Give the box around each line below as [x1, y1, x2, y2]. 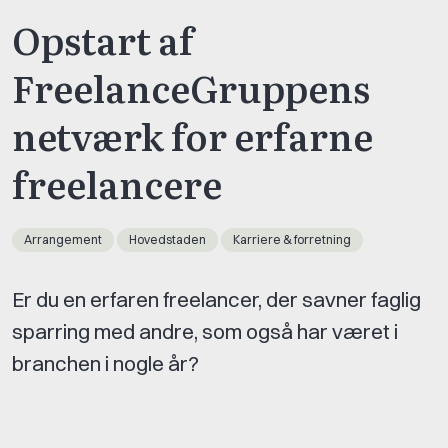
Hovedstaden [129, 232, 206, 248]
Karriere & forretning [233, 232, 351, 248]
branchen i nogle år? [12, 351, 199, 377]
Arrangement [24, 232, 102, 248]
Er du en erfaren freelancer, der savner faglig [12, 287, 421, 313]
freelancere [12, 156, 222, 211]
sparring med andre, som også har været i [12, 319, 398, 345]
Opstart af [12, 12, 194, 67]
